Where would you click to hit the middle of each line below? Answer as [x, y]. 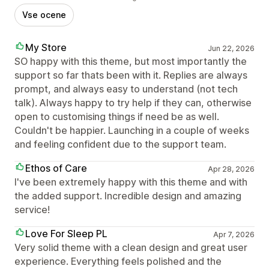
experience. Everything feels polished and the [118, 261]
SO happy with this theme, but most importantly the [131, 61]
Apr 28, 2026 [231, 169]
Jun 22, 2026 [231, 48]
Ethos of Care [56, 168]
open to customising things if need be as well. [117, 116]
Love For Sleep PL [66, 233]
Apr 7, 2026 [234, 234]
